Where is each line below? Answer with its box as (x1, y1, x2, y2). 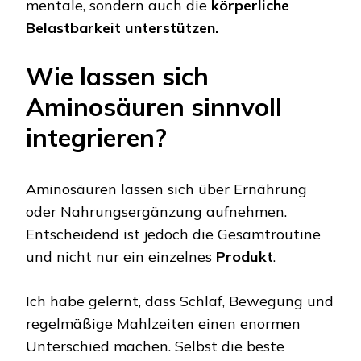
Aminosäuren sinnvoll (26, 90, 282, 122)
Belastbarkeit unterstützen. (26, 18, 218, 37)
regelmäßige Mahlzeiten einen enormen (26, 313, 301, 333)
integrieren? (26, 121, 167, 153)
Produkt (216, 247, 273, 266)
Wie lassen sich (26, 60, 209, 92)
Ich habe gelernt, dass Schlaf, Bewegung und (26, 291, 334, 310)
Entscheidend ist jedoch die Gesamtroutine (26, 224, 321, 243)
